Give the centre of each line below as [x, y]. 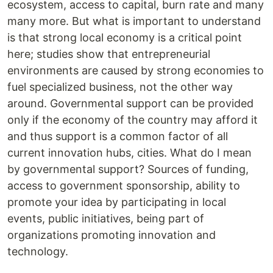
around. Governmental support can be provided [130, 103]
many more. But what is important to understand [134, 21]
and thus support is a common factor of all [118, 136]
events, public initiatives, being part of [106, 218]
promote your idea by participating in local [117, 202]
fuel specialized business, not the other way [120, 87]
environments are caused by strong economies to [136, 70]
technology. [38, 251]
